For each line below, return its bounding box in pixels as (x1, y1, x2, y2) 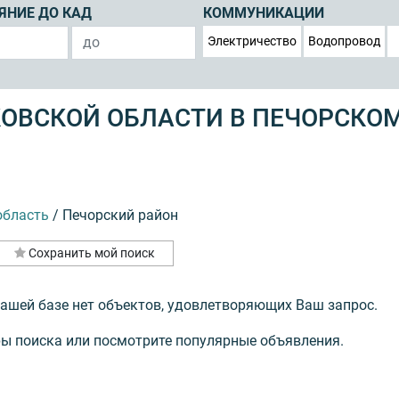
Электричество (208, 33, 297, 48)
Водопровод (308, 33, 380, 48)
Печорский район (62, 206, 178, 224)
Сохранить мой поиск (28, 245, 155, 260)
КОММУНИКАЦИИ (203, 4, 324, 22)
